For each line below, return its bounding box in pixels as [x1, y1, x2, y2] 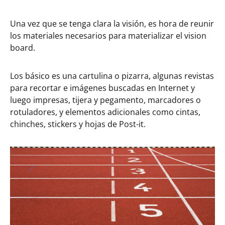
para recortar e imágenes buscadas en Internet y [10, 82, 195, 93]
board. [10, 42, 35, 53]
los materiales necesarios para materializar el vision [10, 30, 206, 41]
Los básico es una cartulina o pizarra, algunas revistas [10, 70, 214, 81]
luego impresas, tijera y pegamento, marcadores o [10, 94, 201, 105]
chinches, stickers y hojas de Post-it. [10, 118, 146, 130]
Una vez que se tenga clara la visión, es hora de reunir [10, 18, 214, 29]
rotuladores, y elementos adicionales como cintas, [10, 106, 200, 118]
